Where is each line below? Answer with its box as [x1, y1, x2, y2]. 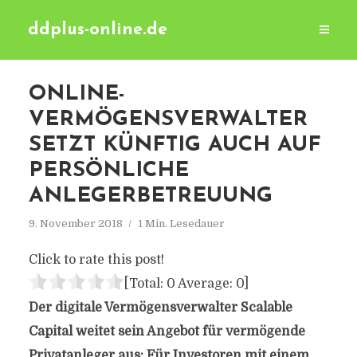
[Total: [124, 277, 167, 291]
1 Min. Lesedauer [137, 218, 225, 229]
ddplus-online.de [28, 22, 167, 38]
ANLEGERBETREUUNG [28, 186, 273, 207]
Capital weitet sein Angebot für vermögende [28, 324, 305, 339]
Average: [175, 277, 236, 291]
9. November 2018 [28, 218, 123, 229]
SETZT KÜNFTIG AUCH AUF [28, 135, 321, 156]
